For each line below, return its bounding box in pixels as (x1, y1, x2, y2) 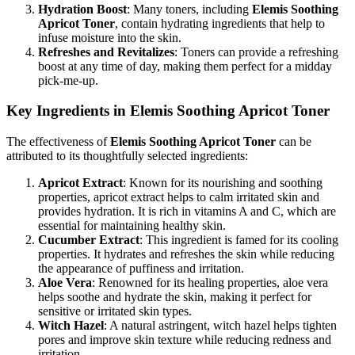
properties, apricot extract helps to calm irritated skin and (38, 190, 319, 204)
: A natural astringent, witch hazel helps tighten (104, 319, 337, 333)
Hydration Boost (38, 2, 127, 16)
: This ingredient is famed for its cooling (139, 233, 338, 247)
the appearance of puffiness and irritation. (38, 261, 244, 276)
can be (276, 135, 311, 149)
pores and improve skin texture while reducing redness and (38, 333, 331, 347)
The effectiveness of (6, 135, 110, 149)
